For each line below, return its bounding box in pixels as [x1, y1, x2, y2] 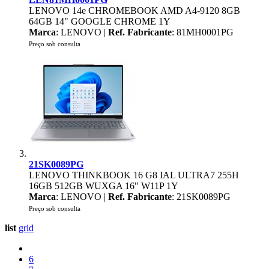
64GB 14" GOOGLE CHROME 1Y [29, 16, 171, 26]
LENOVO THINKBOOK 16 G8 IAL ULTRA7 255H [29, 170, 239, 180]
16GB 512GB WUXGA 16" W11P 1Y [29, 181, 178, 191]
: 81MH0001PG [172, 27, 234, 37]
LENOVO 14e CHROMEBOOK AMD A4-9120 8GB [29, 5, 240, 16]
